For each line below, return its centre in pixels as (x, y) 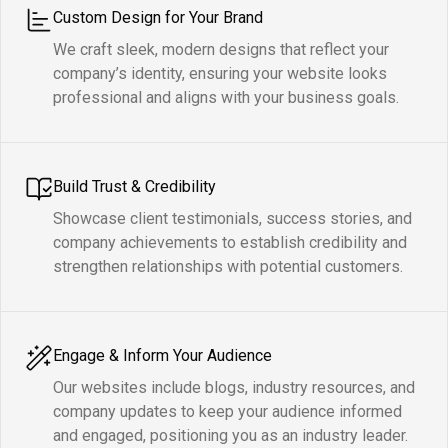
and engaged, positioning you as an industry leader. (230, 436)
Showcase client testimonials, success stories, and (232, 219)
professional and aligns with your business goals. (226, 98)
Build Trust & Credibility (134, 187)
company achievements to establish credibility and (230, 243)
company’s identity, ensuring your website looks (220, 74)
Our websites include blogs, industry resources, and (234, 388)
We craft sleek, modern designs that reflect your (221, 50)
